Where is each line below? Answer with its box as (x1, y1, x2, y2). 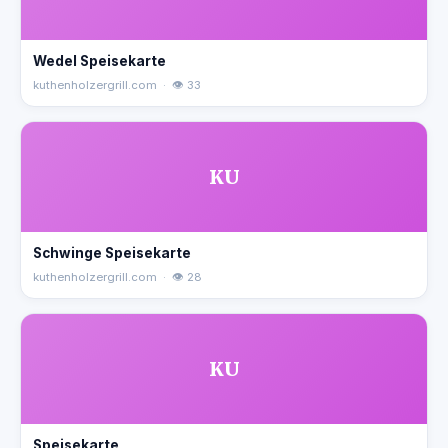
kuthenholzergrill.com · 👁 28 (33, 270, 202, 284)
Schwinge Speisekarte (33, 245, 191, 261)
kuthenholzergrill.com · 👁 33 (33, 78, 201, 92)
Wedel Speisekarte (33, 53, 166, 69)
